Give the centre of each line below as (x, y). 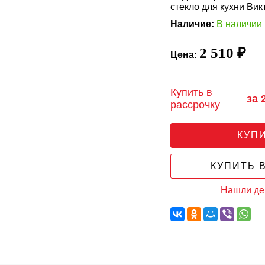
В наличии (240, 24)
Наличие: (193, 24)
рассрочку (195, 105)
